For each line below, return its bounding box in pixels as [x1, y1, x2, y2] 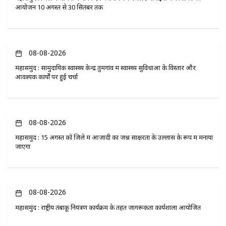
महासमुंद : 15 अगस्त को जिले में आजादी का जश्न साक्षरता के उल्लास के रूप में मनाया [15, 133, 213, 142]
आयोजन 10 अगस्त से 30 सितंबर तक [15, 2, 103, 12]
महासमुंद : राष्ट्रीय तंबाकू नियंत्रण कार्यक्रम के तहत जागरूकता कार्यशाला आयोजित [15, 202, 201, 212]
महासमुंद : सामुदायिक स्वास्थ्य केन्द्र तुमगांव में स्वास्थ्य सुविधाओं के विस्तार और [15, 63, 196, 73]
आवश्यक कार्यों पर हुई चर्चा [15, 72, 78, 82]
